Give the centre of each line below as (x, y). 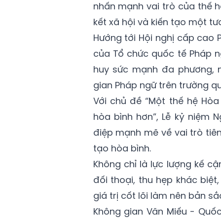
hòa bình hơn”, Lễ (134, 117)
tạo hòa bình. (122, 148)
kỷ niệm (192, 117)
